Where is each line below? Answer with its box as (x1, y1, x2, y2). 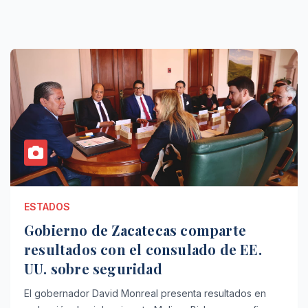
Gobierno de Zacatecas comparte (24, 220, 246, 239)
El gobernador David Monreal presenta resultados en (24, 287, 266, 299)
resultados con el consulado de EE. (24, 239, 146, 258)
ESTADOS (24, 200, 70, 212)
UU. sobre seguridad (24, 258, 162, 278)
